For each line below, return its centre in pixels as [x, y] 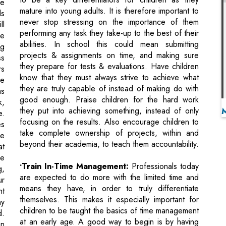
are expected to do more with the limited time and [109, 129]
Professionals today [164, 118]
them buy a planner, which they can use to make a [109, 185]
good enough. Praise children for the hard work [109, 51]
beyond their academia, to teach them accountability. [109, 96]
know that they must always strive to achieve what [109, 29]
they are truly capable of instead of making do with [109, 40]
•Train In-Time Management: [74, 118]
